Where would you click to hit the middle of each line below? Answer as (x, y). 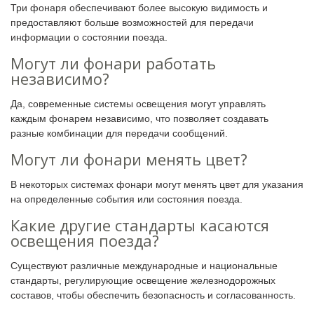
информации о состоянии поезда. (89, 37)
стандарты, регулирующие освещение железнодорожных (143, 280)
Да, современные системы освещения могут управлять (138, 103)
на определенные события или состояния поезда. (127, 199)
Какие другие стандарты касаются (140, 225)
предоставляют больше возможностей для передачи (132, 22)
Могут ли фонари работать (113, 63)
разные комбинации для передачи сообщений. (119, 133)
